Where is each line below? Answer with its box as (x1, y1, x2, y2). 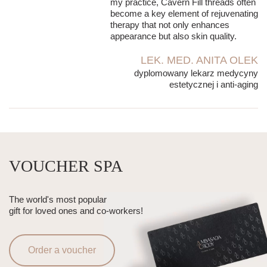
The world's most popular (9, 194, 107, 205)
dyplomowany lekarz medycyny (134, 68, 258, 79)
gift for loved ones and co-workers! (9, 206, 143, 216)
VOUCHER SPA (9, 157, 123, 176)
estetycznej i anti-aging (169, 79, 258, 90)
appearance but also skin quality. (110, 31, 237, 42)
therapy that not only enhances (110, 20, 229, 30)
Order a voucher (28, 245, 96, 256)
